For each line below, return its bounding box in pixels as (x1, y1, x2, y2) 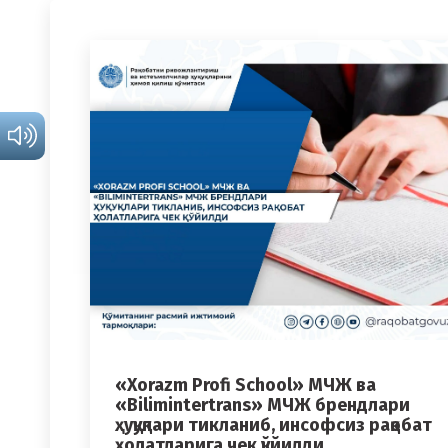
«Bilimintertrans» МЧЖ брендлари (115, 394, 410, 417)
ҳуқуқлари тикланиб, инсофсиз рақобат (115, 414, 432, 437)
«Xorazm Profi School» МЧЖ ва (115, 374, 376, 397)
